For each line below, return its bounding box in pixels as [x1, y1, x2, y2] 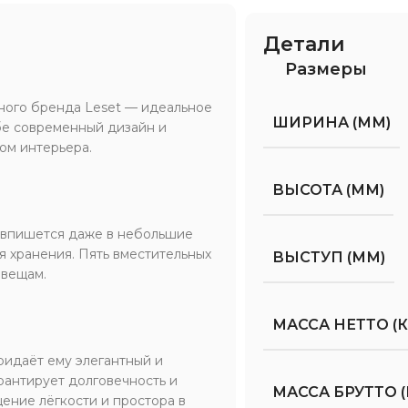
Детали [263, 31, 346, 56]
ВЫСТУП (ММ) [272, 248, 386, 266]
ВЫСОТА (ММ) [272, 180, 385, 199]
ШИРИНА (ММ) [272, 113, 392, 131]
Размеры [285, 58, 368, 79]
